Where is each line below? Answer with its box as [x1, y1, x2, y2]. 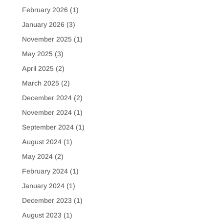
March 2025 [22, 79, 59, 88]
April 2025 [22, 65, 54, 73]
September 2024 [22, 123, 74, 131]
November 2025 [22, 35, 72, 44]
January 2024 [22, 182, 65, 190]
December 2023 [22, 197, 72, 205]
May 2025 [22, 50, 53, 58]
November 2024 [22, 109, 72, 117]
